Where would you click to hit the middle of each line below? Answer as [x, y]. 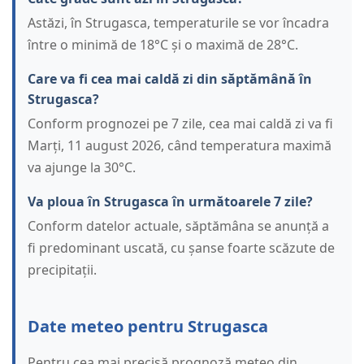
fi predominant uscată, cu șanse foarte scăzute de [181, 248]
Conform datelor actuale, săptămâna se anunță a [178, 226]
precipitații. [62, 270]
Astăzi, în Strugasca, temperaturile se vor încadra [178, 23]
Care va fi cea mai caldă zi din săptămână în [170, 79]
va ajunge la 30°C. [82, 168]
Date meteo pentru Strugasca [148, 327]
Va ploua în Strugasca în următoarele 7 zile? [170, 202]
